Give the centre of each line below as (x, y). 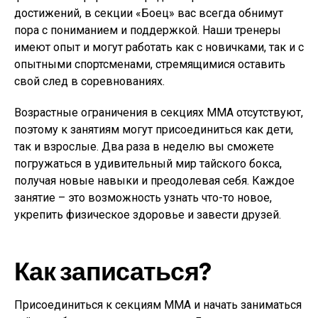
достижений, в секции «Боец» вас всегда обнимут (149, 13)
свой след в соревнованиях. (89, 81)
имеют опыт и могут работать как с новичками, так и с (159, 47)
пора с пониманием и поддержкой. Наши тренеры (148, 30)
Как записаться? (113, 270)
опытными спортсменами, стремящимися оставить (150, 64)
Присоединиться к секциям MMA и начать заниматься (158, 305)
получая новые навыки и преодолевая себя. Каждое (154, 181)
